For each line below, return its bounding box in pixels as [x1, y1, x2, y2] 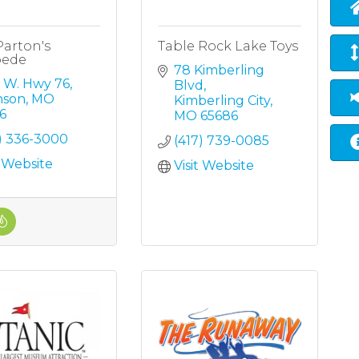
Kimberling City [174, 93, 271, 109]
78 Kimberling [174, 63, 265, 79]
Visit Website [174, 158, 255, 174]
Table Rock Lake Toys [158, 38, 299, 54]
